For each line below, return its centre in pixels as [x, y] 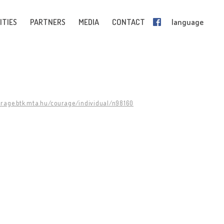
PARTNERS [48, 22]
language [187, 22]
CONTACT [128, 22]
